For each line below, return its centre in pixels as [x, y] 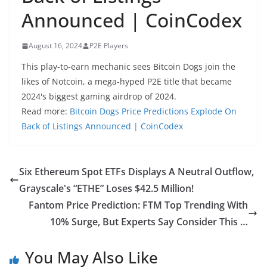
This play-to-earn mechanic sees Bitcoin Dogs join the [128, 66]
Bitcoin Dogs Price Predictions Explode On [153, 111]
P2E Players [109, 46]
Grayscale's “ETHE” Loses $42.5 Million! [106, 188]
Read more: [46, 111]
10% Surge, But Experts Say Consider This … [149, 222]
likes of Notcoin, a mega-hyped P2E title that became [127, 81]
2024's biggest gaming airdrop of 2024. [99, 96]
